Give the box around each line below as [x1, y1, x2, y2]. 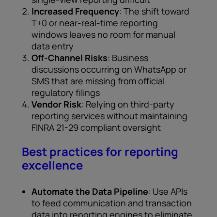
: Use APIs [148, 186, 187, 197]
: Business [108, 52, 148, 63]
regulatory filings [31, 87, 100, 98]
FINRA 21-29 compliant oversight [31, 122, 161, 133]
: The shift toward [119, 5, 189, 17]
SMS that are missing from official [31, 75, 165, 87]
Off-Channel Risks [31, 52, 108, 63]
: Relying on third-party [81, 98, 174, 110]
